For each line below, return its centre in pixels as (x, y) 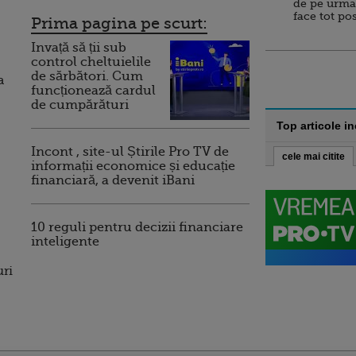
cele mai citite (313, 157)
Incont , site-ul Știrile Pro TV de (130, 152)
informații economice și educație (133, 166)
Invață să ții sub (79, 48)
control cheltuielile (91, 62)
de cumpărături (80, 105)
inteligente (65, 242)
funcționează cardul (93, 91)
